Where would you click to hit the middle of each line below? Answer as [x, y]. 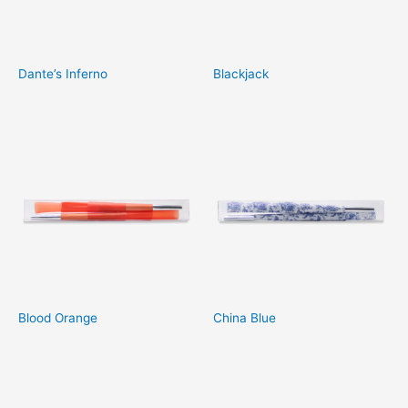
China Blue [245, 318]
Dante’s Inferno [63, 74]
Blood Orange [58, 318]
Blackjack [241, 74]
